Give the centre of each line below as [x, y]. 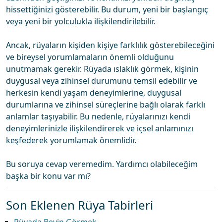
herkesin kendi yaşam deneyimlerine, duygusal [94, 93]
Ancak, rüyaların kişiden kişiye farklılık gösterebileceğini [110, 45]
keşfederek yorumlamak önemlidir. [71, 140]
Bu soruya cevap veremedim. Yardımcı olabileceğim [102, 164]
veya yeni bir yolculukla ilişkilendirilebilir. [81, 21]
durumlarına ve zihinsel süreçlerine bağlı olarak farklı [106, 105]
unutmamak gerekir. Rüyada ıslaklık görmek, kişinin [102, 69]
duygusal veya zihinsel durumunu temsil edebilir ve [102, 81]
